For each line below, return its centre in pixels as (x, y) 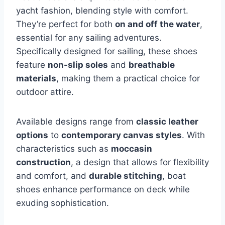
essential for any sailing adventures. (89, 37)
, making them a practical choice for (128, 78)
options (32, 135)
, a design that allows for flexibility (140, 162)
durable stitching (126, 176)
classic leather (167, 121)
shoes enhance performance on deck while (103, 189)
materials (36, 78)
